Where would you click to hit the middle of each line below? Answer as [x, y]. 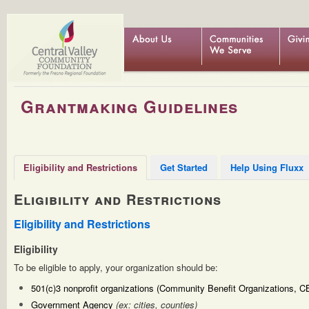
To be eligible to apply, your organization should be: [116, 267]
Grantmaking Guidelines [129, 106]
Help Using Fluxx [267, 167]
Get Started [184, 167]
